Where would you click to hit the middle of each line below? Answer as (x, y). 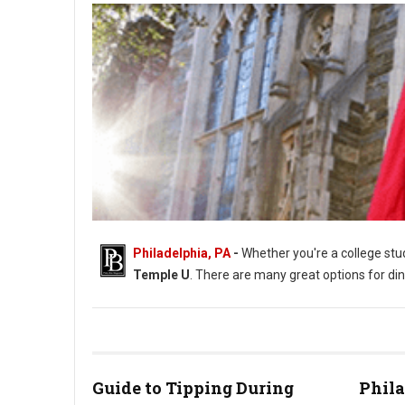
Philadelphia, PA (182, 253)
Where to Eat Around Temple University (194, 359)
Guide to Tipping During (193, 388)
